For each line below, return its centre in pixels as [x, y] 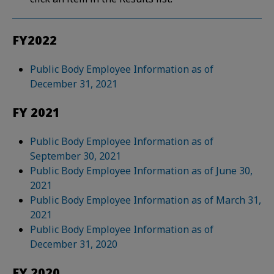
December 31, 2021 [74, 84]
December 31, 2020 [74, 244]
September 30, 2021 [76, 156]
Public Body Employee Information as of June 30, [142, 171]
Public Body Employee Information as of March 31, [146, 200]
